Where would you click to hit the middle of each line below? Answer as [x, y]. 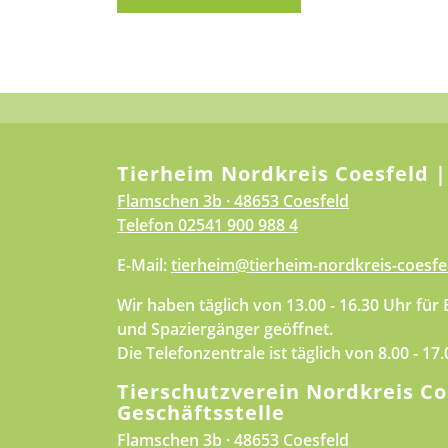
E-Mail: [144, 265]
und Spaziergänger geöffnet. [225, 329]
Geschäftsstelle [201, 413]
